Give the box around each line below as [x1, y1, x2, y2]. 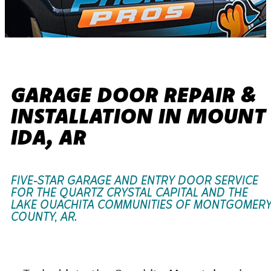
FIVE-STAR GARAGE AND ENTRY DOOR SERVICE [11, 171, 258, 192]
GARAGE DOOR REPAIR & [11, 80, 256, 108]
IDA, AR [11, 123, 87, 150]
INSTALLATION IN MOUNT [11, 102, 266, 129]
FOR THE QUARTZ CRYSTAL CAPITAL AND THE [11, 183, 248, 204]
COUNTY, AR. [11, 207, 77, 228]
